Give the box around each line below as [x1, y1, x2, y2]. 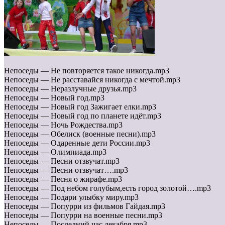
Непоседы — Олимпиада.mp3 [4, 148, 106, 157]
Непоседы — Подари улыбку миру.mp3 [4, 193, 139, 202]
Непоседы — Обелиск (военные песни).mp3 [4, 130, 156, 139]
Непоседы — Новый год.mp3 [4, 93, 104, 102]
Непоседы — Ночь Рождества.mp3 [4, 121, 123, 130]
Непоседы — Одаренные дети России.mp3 [4, 139, 150, 148]
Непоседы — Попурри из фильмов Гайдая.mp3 [4, 202, 165, 211]
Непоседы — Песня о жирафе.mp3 [4, 175, 122, 184]
